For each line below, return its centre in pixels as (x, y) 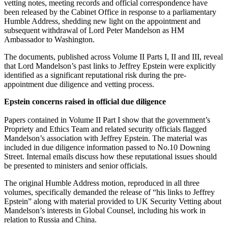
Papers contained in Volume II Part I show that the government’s (107, 120)
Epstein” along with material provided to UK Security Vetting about (113, 201)
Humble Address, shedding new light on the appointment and (102, 21)
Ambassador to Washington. (49, 39)
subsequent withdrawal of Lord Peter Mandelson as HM (94, 30)
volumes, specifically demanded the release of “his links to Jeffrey (109, 192)
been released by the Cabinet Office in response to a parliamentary (110, 12)
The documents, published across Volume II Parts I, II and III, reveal (113, 56)
